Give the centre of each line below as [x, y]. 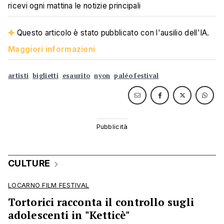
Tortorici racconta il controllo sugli [101, 202]
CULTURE [29, 163]
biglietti [45, 76]
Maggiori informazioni [52, 49]
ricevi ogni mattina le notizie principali [74, 6]
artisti [18, 76]
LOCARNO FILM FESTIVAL [49, 185]
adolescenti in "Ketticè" [69, 215]
